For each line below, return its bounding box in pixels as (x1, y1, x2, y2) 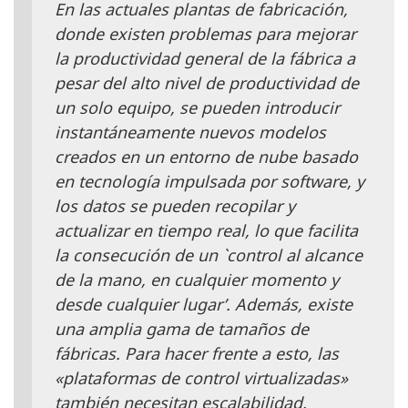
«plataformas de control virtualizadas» (55, 366, 348, 389)
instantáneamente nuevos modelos (55, 120, 326, 143)
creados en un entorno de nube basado (55, 145, 358, 168)
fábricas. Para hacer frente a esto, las (55, 342, 339, 364)
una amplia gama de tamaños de (55, 317, 309, 340)
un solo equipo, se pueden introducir (55, 96, 340, 118)
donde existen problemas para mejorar (55, 22, 356, 45)
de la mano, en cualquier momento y (55, 268, 339, 291)
